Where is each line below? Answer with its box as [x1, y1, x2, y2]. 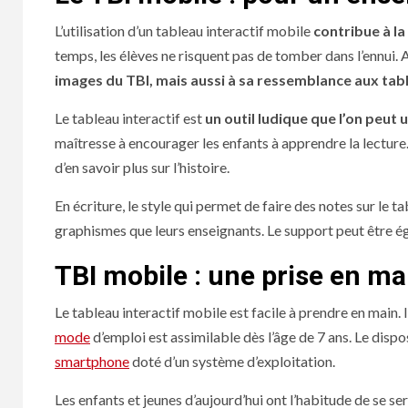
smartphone [55, 352, 129, 371]
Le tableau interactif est [55, 109, 205, 127]
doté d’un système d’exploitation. [129, 352, 335, 371]
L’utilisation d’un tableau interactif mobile [55, 22, 313, 40]
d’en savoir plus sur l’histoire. [55, 158, 229, 177]
